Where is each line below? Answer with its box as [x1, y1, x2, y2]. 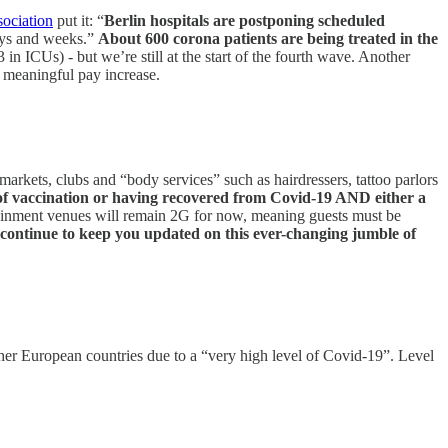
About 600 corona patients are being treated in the [98, 30, 438, 48]
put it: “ [53, 12, 104, 30]
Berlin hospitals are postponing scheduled [104, 12, 385, 30]
